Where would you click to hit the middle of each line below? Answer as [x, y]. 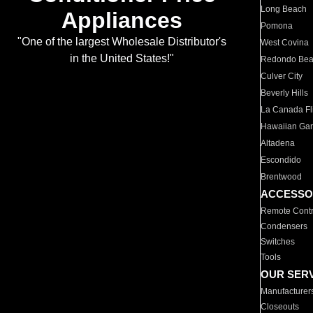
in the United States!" [122, 59]
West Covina [285, 43]
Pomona [277, 26]
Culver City [282, 76]
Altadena [278, 143]
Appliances [122, 21]
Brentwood [282, 177]
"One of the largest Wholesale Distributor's [122, 42]
